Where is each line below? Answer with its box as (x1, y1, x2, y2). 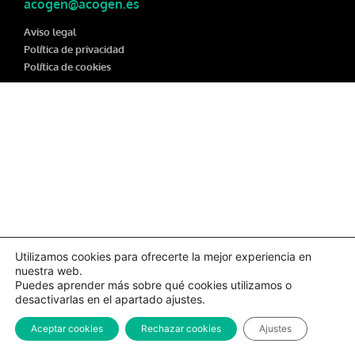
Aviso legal (24, 25, 76, 38)
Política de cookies (24, 59, 111, 73)
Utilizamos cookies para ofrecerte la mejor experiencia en (15, 250, 311, 263)
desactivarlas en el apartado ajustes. (15, 292, 205, 306)
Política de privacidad (24, 42, 124, 55)
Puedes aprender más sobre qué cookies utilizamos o (15, 278, 292, 292)
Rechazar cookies (141, 323, 221, 334)
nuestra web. (15, 264, 82, 277)
